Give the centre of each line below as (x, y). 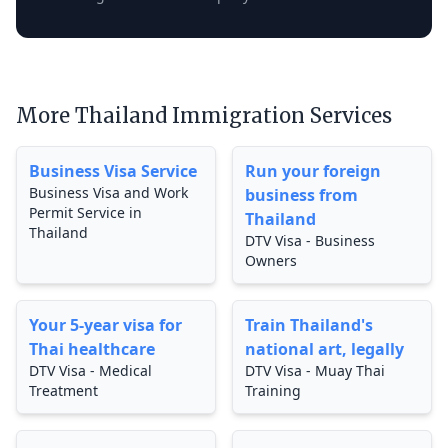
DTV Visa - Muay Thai (315, 370)
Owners (271, 260)
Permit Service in (85, 212)
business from (301, 195)
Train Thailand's (309, 325)
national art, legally (324, 349)
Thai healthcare (92, 349)
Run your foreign (313, 171)
